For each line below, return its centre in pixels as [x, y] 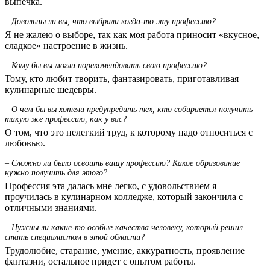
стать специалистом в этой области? [75, 237]
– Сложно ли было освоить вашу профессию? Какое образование [122, 163]
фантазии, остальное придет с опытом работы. [100, 261]
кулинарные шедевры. [51, 89]
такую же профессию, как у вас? [66, 119]
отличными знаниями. [51, 207]
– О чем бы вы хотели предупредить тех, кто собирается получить [129, 109]
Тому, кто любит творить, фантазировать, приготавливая [122, 78]
